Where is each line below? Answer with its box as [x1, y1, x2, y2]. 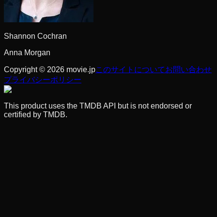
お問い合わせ [165, 65, 212, 74]
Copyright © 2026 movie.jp [4, 65, 95, 74]
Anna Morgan [4, 48, 50, 57]
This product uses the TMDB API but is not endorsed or [4, 101, 192, 110]
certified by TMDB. [4, 110, 67, 119]
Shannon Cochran [4, 31, 67, 40]
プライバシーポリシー [4, 75, 81, 84]
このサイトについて [95, 65, 165, 74]
